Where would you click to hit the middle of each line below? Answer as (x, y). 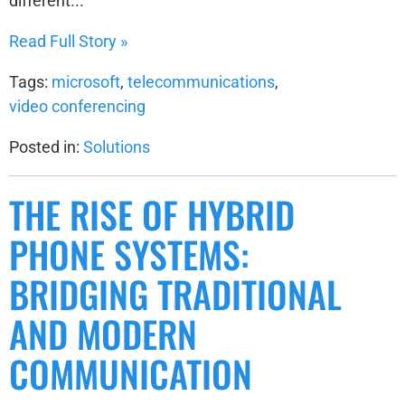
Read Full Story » (68, 42)
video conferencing (77, 107)
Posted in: (46, 147)
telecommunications (201, 82)
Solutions (117, 147)
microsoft (86, 82)
